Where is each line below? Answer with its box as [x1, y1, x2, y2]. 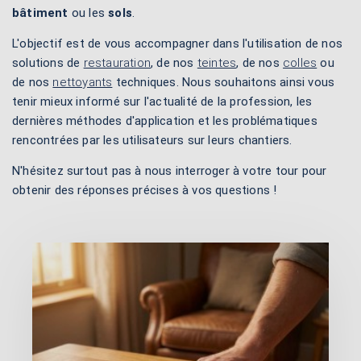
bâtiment [12, 6, 68, 20]
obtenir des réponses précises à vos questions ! [12, 183, 277, 197]
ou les [68, 6, 109, 20]
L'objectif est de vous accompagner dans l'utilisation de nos [12, 36, 343, 51]
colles [283, 56, 317, 70]
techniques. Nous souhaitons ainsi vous [112, 75, 335, 89]
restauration [83, 56, 151, 70]
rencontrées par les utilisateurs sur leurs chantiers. [12, 133, 293, 147]
